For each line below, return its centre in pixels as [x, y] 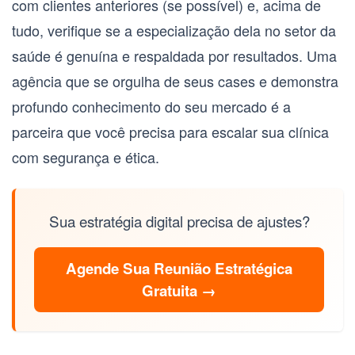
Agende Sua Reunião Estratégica [179, 269]
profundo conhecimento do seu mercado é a [151, 107]
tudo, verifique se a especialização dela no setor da [174, 31]
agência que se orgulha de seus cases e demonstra [175, 81]
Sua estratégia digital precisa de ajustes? [179, 221]
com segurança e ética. [86, 157]
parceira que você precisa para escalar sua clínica [170, 132]
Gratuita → [179, 291]
